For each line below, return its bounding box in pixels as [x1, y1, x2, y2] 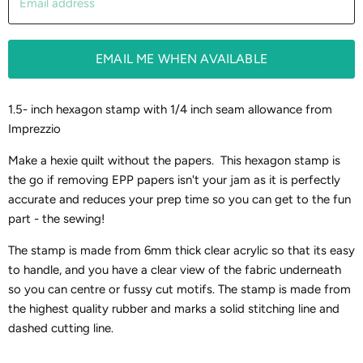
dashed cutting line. [8, 321, 113, 335]
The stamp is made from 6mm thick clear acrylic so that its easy [8, 243, 355, 258]
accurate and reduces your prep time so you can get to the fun [8, 192, 351, 207]
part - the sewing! [8, 211, 114, 226]
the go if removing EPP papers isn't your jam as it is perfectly [8, 173, 340, 187]
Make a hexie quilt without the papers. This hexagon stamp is [8, 153, 340, 168]
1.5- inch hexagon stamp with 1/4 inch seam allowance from [8, 102, 332, 117]
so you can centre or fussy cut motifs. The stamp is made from [8, 282, 351, 297]
